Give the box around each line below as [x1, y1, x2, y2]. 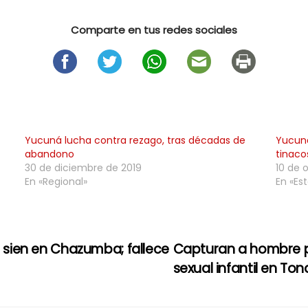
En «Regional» [24, 175, 87, 188]
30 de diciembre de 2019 [24, 161, 142, 175]
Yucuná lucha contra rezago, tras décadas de [24, 133, 245, 147]
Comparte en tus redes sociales [71, 23, 237, 37]
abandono [24, 147, 74, 161]
